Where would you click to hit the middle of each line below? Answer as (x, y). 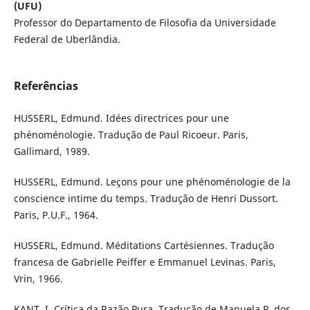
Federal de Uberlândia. (67, 39)
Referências (46, 86)
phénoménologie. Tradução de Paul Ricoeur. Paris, (131, 135)
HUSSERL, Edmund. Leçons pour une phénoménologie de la (152, 182)
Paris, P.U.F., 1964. (56, 215)
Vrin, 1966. (38, 279)
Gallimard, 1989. (52, 152)
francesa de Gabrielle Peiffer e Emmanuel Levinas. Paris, (145, 262)
